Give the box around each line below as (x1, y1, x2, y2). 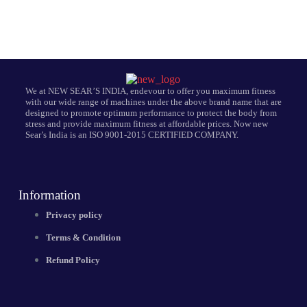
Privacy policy (45, 210, 103, 220)
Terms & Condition (45, 232, 121, 243)
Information (18, 188, 81, 202)
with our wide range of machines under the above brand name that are (25, 97, 282, 107)
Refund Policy (45, 255, 100, 265)
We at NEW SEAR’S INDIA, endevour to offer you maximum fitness (25, 86, 275, 96)
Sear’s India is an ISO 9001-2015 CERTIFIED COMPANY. (25, 130, 238, 140)
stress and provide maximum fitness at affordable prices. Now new (25, 119, 268, 129)
